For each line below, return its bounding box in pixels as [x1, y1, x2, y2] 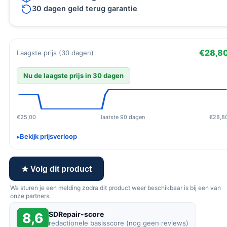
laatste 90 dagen [100, 113, 145, 121]
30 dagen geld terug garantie [32, 4, 137, 13]
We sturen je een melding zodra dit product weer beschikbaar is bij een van [10, 184, 221, 192]
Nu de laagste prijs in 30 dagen [23, 71, 124, 80]
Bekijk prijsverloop [20, 132, 77, 140]
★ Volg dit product [21, 164, 92, 173]
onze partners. [10, 192, 51, 200]
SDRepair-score [49, 210, 104, 218]
